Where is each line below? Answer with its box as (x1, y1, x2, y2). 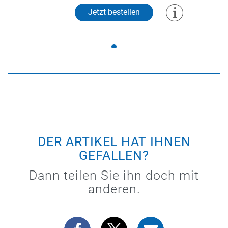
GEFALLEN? (79, 148, 149, 163)
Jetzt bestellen (88, 7, 140, 17)
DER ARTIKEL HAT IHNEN (37, 134, 191, 149)
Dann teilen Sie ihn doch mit (29, 167, 199, 183)
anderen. (88, 181, 140, 196)
